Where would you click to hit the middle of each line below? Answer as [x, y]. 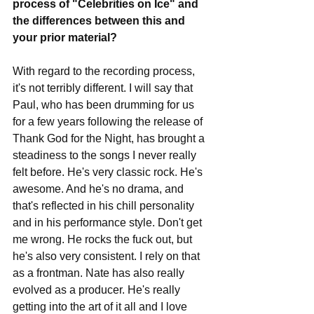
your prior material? [65, 37]
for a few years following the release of [109, 122]
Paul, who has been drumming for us [105, 105]
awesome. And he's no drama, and [100, 189]
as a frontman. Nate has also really [100, 273]
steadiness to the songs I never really [106, 155]
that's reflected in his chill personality [105, 206]
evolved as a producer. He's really [98, 290]
